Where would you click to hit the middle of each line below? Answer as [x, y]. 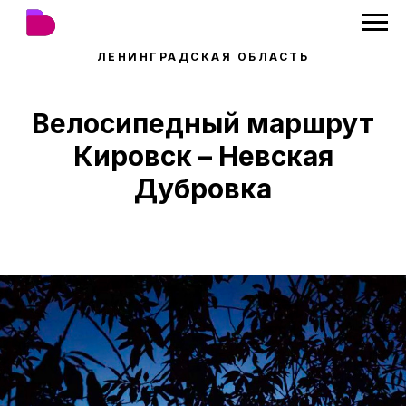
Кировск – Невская [203, 156]
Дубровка [203, 188]
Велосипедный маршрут [203, 123]
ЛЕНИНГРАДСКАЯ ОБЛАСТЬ [203, 57]
